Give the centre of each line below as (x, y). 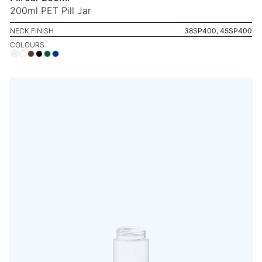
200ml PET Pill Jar (51, 11)
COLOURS (27, 45)
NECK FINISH (32, 31)
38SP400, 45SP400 (218, 31)
